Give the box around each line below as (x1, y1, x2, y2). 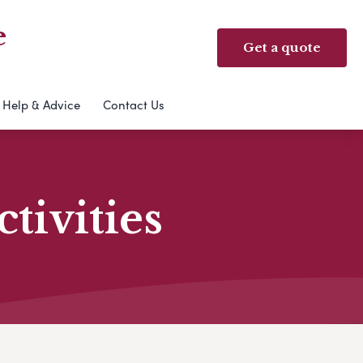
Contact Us (102, 96, 164, 113)
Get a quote (243, 40, 321, 55)
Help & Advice (2, 96, 80, 113)
